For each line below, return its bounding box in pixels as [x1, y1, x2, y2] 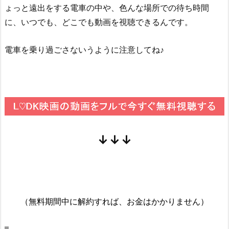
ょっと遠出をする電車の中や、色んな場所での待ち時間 [5, 3, 209, 13]
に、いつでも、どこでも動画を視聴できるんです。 [5, 17, 193, 28]
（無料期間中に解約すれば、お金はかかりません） [20, 196, 209, 207]
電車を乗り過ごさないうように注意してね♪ [5, 44, 164, 55]
